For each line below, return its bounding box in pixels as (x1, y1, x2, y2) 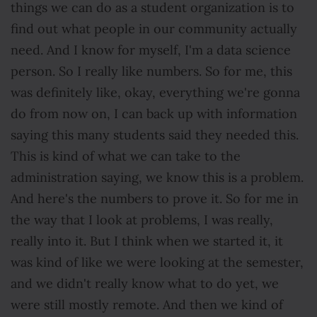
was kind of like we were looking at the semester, (11, 255, 304, 270)
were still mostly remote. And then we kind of (11, 297, 283, 313)
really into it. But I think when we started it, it (11, 234, 283, 249)
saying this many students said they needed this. (11, 127, 299, 143)
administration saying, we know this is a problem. (11, 170, 304, 185)
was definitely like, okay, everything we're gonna (11, 85, 300, 100)
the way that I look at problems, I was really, (11, 212, 273, 228)
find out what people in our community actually (11, 21, 297, 37)
